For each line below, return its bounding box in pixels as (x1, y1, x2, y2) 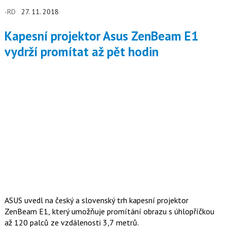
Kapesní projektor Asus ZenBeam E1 (4, 27, 12, 44)
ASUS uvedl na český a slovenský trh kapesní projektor (4, 195, 188, 206)
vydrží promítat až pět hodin (4, 43, 159, 60)
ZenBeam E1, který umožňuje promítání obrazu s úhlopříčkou (4, 206, 214, 217)
